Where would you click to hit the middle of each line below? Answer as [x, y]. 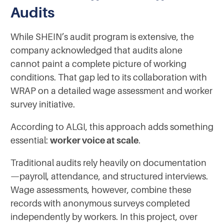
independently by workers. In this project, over [104, 217]
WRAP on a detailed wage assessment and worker [111, 91]
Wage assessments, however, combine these [101, 190]
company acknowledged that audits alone [96, 50]
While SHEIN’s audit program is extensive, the [102, 37]
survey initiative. [43, 104]
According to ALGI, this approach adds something [112, 127]
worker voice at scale [94, 140]
